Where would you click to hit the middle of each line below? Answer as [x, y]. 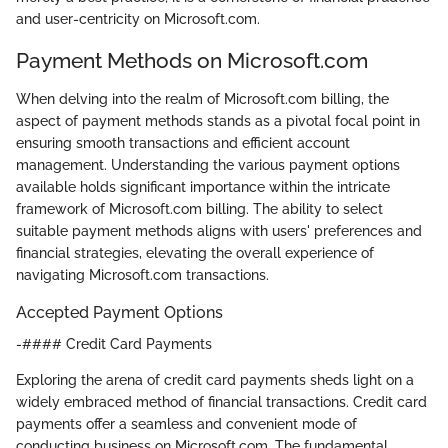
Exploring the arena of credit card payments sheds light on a [215, 379]
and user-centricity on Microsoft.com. [138, 19]
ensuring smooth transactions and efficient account [183, 142]
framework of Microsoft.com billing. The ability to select [199, 208]
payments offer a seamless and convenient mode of [186, 423]
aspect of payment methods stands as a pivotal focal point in [218, 120]
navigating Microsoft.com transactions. [142, 274]
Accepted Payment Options [119, 312]
